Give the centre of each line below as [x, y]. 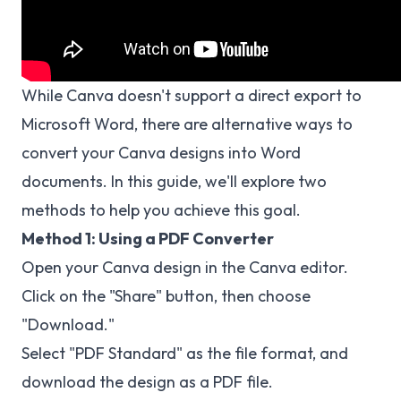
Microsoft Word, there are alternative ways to [187, 124]
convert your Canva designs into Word [161, 153]
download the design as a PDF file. [147, 382]
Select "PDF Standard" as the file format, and [185, 353]
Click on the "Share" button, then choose [166, 296]
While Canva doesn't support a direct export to [192, 95]
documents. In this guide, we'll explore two [174, 181]
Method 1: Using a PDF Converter [148, 239]
